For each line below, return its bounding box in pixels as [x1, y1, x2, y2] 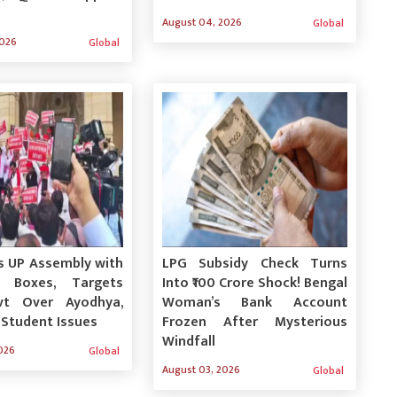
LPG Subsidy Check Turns [161, 251, 347, 276]
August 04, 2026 [161, 12, 242, 31]
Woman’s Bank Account [161, 290, 347, 315]
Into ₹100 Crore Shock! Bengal [161, 270, 347, 295]
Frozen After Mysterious [161, 309, 347, 334]
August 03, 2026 [161, 360, 240, 378]
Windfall [161, 329, 215, 354]
